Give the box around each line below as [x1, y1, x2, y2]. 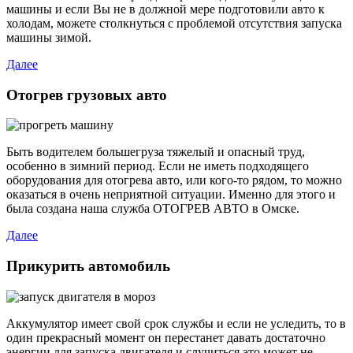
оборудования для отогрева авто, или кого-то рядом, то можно [6, 173, 342, 188]
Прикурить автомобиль [6, 258, 170, 275]
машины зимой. [6, 30, 91, 44]
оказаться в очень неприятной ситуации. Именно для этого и [6, 188, 336, 202]
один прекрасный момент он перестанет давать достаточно [6, 330, 325, 344]
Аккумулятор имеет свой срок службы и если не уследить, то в [6, 316, 346, 330]
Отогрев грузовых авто [6, 86, 167, 103]
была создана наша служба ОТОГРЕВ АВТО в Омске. [6, 202, 299, 216]
